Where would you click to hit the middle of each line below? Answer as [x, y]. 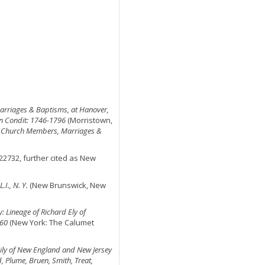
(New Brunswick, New [67, 185]
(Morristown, [89, 120]
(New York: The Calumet [51, 223]
